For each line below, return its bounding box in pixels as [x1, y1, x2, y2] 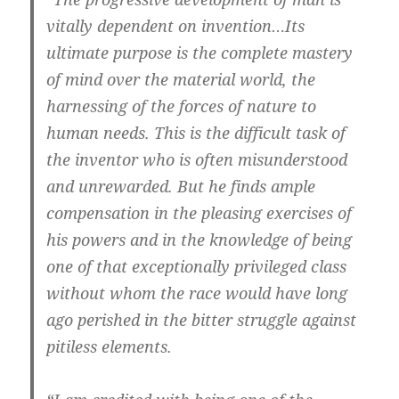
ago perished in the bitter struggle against [46, 309, 357, 331]
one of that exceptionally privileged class [46, 256, 347, 278]
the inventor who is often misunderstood [46, 149, 348, 171]
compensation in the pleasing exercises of [46, 202, 353, 224]
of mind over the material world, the [46, 69, 316, 91]
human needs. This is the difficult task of [46, 122, 346, 144]
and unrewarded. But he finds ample [46, 175, 316, 198]
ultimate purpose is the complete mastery [46, 42, 354, 64]
